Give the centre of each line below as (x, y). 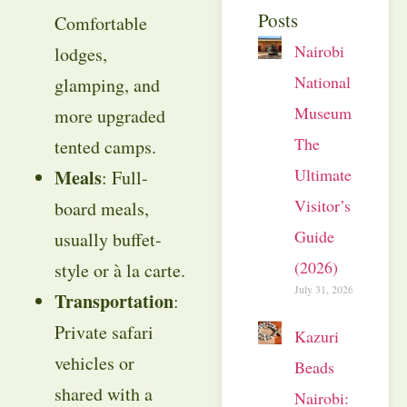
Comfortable (101, 23)
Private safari (104, 332)
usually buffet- (108, 239)
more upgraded (110, 115)
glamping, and (107, 84)
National (323, 81)
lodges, (81, 54)
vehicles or (94, 362)
